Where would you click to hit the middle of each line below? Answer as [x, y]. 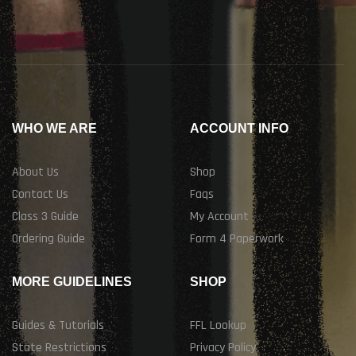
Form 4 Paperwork [237, 239]
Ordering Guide [48, 239]
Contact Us [40, 195]
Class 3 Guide [45, 217]
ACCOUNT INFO [239, 129]
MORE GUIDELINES [72, 282]
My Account [219, 217]
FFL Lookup [218, 326]
